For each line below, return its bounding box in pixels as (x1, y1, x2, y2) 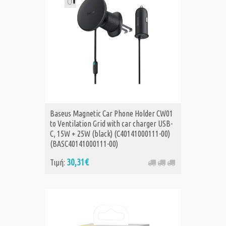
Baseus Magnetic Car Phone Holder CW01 (50, 109, 173, 119)
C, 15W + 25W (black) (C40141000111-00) (50, 129, 170, 139)
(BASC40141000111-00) (50, 139, 118, 149)
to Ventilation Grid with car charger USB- (50, 119, 173, 129)
